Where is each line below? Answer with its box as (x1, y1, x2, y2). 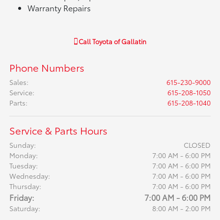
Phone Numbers (9, 60, 85, 75)
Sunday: (9, 140, 36, 150)
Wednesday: (9, 171, 51, 181)
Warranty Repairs (27, 2, 91, 14)
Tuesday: (9, 161, 38, 171)
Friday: (9, 192, 35, 203)
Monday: (9, 150, 38, 161)
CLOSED (183, 140, 211, 150)
